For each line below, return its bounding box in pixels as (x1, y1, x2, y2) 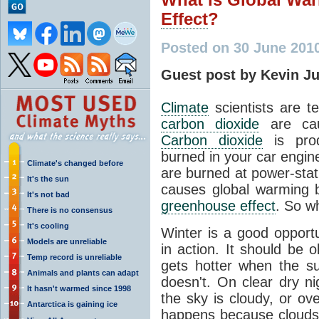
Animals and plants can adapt (27, 268, 139, 277)
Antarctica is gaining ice (27, 299, 117, 308)
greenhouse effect (161, 197, 276, 214)
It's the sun (27, 174, 69, 183)
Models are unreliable (27, 236, 107, 246)
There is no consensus (27, 205, 113, 214)
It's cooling (27, 221, 69, 230)
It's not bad (27, 189, 70, 199)
